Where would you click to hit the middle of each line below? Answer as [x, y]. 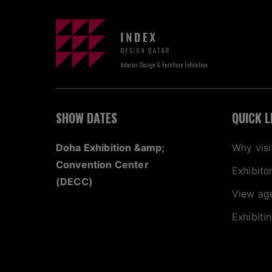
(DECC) [74, 182]
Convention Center [102, 165]
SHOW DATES [87, 118]
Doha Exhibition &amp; [110, 148]
